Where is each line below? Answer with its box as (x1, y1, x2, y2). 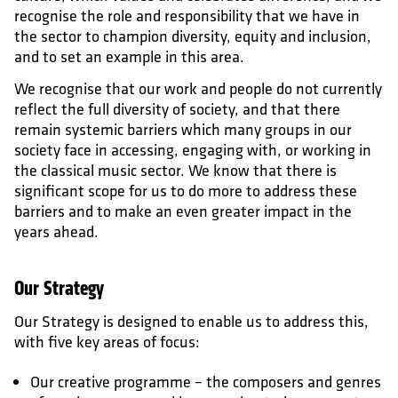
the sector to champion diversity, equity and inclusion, (14, 25, 371, 46)
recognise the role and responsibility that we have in (14, 4, 360, 26)
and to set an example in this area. (14, 45, 244, 67)
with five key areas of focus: (14, 330, 200, 352)
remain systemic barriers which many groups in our (14, 119, 352, 139)
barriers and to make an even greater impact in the (14, 201, 352, 221)
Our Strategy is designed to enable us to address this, (14, 310, 369, 331)
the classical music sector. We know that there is (14, 160, 337, 180)
